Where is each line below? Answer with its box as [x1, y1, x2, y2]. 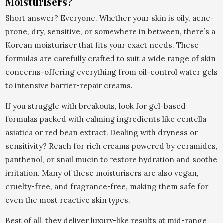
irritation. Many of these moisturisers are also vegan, [5, 168, 199, 178]
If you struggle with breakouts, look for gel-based [5, 101, 186, 111]
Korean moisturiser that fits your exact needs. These [5, 40, 199, 50]
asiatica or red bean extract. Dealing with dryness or [5, 127, 198, 137]
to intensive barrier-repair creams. [5, 80, 133, 90]
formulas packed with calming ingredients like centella [5, 114, 206, 124]
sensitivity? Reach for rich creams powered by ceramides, [5, 141, 218, 151]
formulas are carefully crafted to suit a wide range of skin [5, 53, 216, 63]
